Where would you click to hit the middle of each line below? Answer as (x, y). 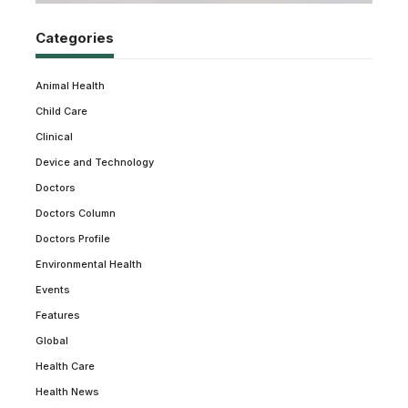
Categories (75, 37)
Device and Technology (95, 162)
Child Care (61, 111)
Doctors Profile (73, 238)
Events (53, 289)
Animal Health (70, 85)
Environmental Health (89, 264)
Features (58, 315)
